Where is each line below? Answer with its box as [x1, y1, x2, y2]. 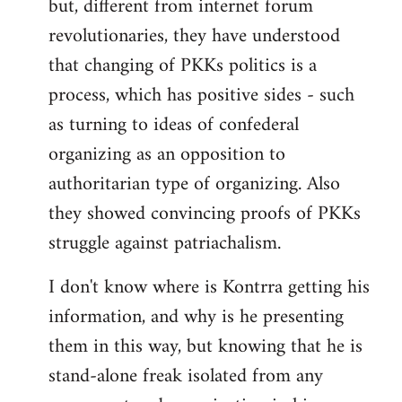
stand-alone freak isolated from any [48, 359, 323, 394]
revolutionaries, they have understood [48, 19, 340, 54]
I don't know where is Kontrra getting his [48, 270, 370, 305]
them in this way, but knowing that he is [48, 329, 363, 364]
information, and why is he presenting [48, 300, 344, 335]
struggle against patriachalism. [48, 226, 281, 261]
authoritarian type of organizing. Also [48, 167, 340, 202]
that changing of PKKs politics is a [48, 48, 317, 83]
